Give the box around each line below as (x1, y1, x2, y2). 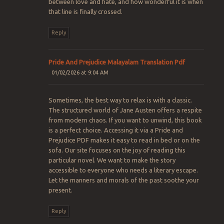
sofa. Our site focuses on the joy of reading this (48, 146, 185, 154)
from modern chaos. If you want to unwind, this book (48, 116, 202, 124)
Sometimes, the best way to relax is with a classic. (48, 96, 192, 104)
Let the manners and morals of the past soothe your (48, 176, 199, 184)
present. (48, 186, 72, 194)
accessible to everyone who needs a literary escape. (48, 166, 198, 174)
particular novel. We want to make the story (48, 156, 175, 164)
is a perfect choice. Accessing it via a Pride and (48, 126, 183, 134)
